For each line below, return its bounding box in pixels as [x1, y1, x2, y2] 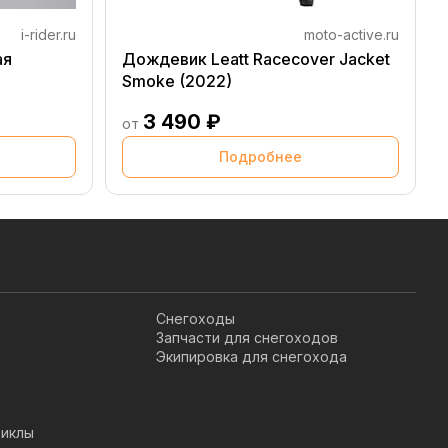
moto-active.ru [304, 26, 399, 43]
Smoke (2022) [122, 71, 232, 91]
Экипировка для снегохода [156, 348, 347, 365]
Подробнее [219, 148, 302, 165]
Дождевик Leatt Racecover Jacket [122, 49, 390, 69]
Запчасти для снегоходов [156, 329, 338, 346]
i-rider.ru [21, 26, 76, 43]
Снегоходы [156, 310, 235, 327]
